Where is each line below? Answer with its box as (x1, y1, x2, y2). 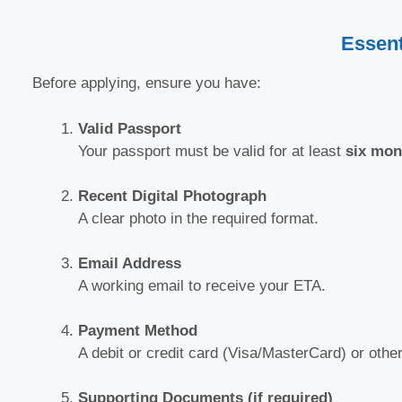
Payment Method (78, 321, 197, 339)
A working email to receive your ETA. (78, 276, 326, 294)
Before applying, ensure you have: (32, 74, 261, 92)
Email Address (78, 254, 181, 272)
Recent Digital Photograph (78, 187, 267, 205)
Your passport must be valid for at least (78, 142, 345, 160)
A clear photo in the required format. (78, 209, 319, 227)
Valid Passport (78, 119, 181, 137)
